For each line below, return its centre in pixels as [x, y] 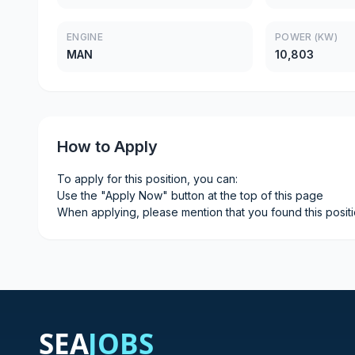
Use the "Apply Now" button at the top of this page [190, 195]
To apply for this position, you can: [147, 179]
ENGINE [85, 37]
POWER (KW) [307, 37]
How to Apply [107, 147]
